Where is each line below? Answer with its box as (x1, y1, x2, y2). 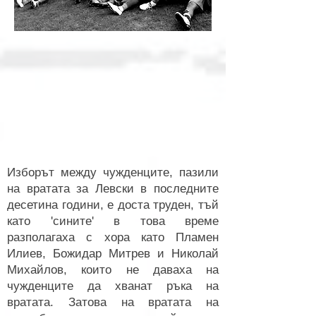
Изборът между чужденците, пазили (7, 166, 219, 179)
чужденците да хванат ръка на (7, 279, 219, 293)
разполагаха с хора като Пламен (7, 231, 219, 244)
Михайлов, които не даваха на (7, 263, 219, 276)
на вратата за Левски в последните (7, 182, 219, 195)
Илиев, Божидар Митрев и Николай (7, 247, 219, 260)
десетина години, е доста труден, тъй (7, 198, 219, 212)
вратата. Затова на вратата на (7, 296, 219, 309)
